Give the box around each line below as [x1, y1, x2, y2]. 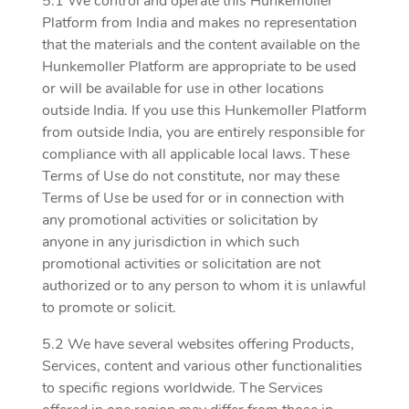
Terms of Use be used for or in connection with [42, 188, 344, 208]
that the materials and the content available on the [42, 35, 360, 55]
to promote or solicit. [42, 298, 176, 318]
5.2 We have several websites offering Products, [42, 334, 354, 354]
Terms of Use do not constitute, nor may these [42, 166, 340, 186]
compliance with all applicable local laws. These [42, 144, 350, 164]
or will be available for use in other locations [42, 79, 324, 99]
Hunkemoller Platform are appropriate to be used [42, 57, 356, 77]
